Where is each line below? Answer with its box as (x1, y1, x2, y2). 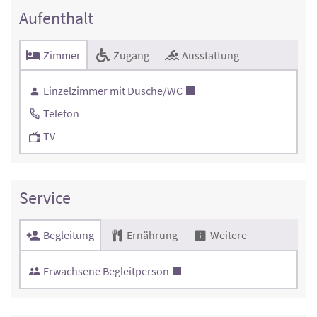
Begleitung (41, 228, 94, 243)
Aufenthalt (19, 7, 93, 30)
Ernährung (125, 228, 178, 243)
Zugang (111, 48, 149, 63)
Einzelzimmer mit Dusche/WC (43, 83, 183, 98)
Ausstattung (180, 48, 239, 63)
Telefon (43, 106, 79, 121)
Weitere (208, 228, 247, 243)
